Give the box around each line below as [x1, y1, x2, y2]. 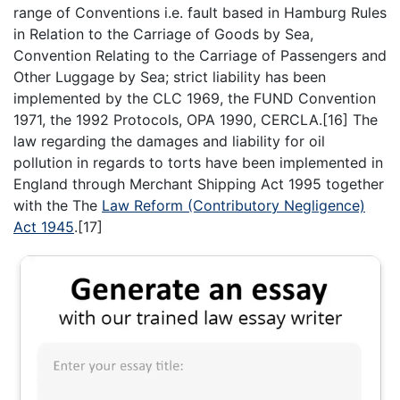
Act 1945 [13, 218, 74, 237]
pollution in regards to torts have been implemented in [13, 154, 383, 172]
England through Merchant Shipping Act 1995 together [13, 175, 384, 194]
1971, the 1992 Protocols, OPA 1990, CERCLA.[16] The [13, 111, 378, 129]
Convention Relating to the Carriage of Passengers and [13, 46, 387, 65]
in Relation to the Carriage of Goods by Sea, [13, 25, 313, 44]
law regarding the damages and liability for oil [13, 132, 325, 151]
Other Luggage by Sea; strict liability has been [13, 68, 326, 87]
